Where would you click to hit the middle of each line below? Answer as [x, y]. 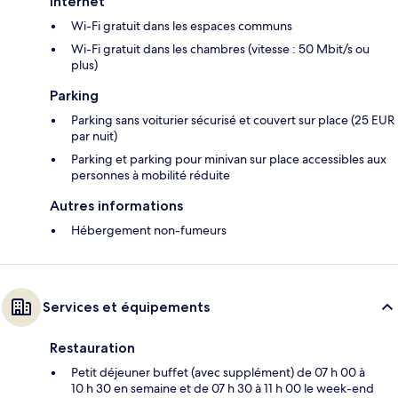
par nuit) [94, 135]
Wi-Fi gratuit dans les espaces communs [182, 25]
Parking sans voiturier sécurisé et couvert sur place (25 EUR [233, 119]
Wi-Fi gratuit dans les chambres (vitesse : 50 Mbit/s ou [220, 48]
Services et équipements [126, 306]
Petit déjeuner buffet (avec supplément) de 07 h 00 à [218, 372]
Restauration [92, 347]
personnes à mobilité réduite [151, 175]
